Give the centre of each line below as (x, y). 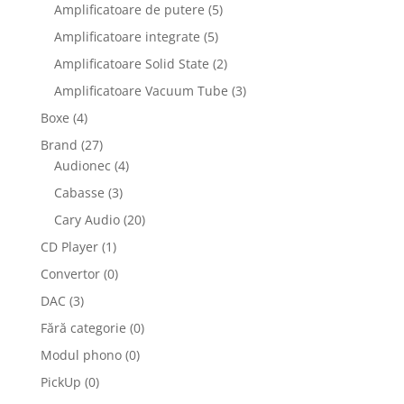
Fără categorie (83, 328)
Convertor (70, 274)
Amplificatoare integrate (127, 37)
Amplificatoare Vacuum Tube (141, 91)
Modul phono (81, 355)
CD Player (69, 247)
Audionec (82, 165)
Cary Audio (87, 220)
